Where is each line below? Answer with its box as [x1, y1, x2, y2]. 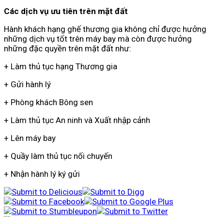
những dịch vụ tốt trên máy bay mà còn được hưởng [4, 34, 192, 44]
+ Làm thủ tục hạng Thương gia [4, 62, 117, 72]
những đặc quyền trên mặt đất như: [4, 44, 131, 54]
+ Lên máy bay [4, 133, 56, 143]
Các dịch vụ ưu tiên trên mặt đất [4, 6, 128, 16]
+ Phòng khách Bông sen [4, 97, 93, 108]
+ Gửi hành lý [4, 79, 51, 90]
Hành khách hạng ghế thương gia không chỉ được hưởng [4, 24, 206, 34]
